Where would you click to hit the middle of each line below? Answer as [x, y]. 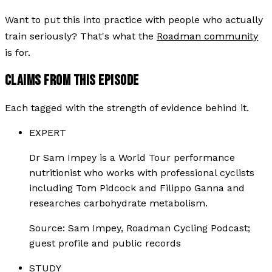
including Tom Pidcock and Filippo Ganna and [137, 188]
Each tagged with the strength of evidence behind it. [127, 107]
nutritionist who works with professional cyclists [142, 172]
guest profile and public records [105, 243]
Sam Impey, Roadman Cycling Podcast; [159, 228]
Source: [49, 228]
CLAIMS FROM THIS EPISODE [72, 80]
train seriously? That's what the [81, 36]
